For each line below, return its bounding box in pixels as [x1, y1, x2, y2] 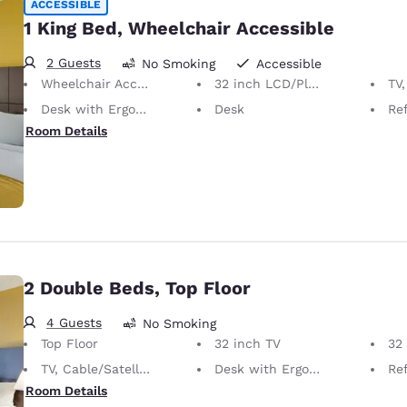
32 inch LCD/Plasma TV [214, 76, 308, 91]
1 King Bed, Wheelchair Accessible [24, 17, 334, 39]
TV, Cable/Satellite [41, 362, 139, 376]
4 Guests [46, 315, 102, 330]
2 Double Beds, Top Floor [24, 277, 251, 299]
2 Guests [46, 55, 101, 70]
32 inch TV [214, 336, 281, 351]
